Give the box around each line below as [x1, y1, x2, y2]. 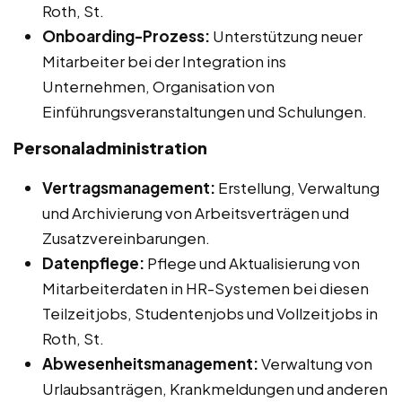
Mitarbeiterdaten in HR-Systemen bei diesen [42, 277, 369, 298]
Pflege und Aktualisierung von [144, 252, 360, 273]
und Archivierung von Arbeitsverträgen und [42, 202, 349, 223]
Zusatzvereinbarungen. [42, 227, 210, 248]
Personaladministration [13, 136, 207, 158]
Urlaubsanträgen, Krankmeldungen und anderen [42, 378, 388, 398]
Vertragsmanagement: [42, 177, 215, 197]
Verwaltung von [258, 353, 372, 373]
